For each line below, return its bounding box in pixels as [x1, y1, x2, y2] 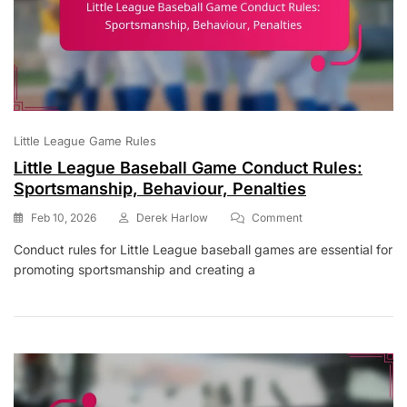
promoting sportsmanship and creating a [14, 261, 255, 277]
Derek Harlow [136, 210, 208, 224]
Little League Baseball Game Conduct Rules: [14, 157, 362, 177]
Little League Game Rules [14, 133, 156, 148]
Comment [252, 210, 303, 224]
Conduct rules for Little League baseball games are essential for [14, 241, 392, 257]
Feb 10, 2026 [31, 210, 96, 224]
